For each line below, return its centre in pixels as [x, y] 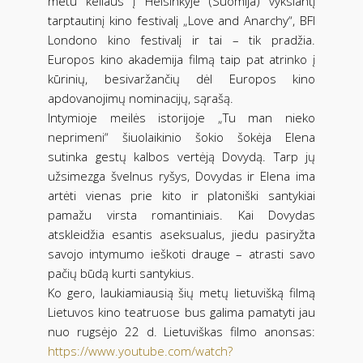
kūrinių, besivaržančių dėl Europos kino [181, 79]
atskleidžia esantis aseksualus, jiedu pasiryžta [181, 235]
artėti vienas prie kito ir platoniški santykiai [181, 196]
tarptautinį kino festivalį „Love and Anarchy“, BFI [181, 21]
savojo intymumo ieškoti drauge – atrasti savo [181, 254]
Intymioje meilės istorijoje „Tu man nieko [181, 118]
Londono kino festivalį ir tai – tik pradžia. [181, 40]
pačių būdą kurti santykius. [121, 273]
